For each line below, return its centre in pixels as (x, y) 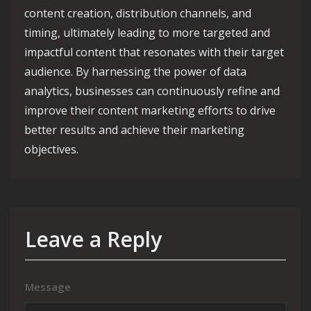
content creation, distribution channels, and (138, 13)
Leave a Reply (93, 239)
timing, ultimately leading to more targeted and (147, 33)
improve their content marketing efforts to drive (150, 110)
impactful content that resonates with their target (154, 52)
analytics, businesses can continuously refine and (152, 91)
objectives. (51, 149)
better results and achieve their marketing (134, 130)
